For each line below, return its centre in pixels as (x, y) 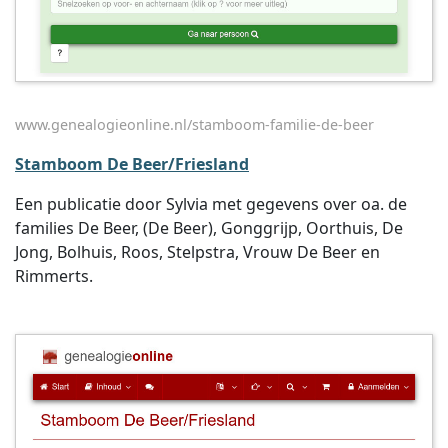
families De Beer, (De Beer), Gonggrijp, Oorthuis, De (209, 228)
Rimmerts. (54, 276)
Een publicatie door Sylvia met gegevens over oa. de (211, 204)
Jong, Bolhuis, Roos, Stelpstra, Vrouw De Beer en (197, 252)
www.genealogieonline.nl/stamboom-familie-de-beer (194, 124)
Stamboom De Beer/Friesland (132, 164)
